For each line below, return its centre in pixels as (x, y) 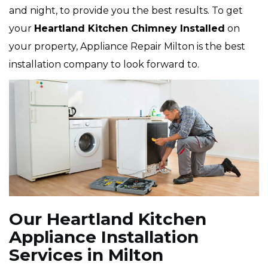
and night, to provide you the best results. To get (126, 11)
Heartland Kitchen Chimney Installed (130, 29)
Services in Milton (86, 255)
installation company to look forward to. (104, 65)
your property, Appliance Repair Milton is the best (127, 47)
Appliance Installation (104, 237)
